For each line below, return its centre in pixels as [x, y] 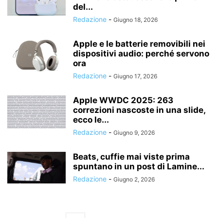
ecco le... [91, 120]
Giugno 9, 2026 [134, 133]
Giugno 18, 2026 [136, 20]
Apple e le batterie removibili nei [139, 44]
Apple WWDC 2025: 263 [123, 100]
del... [83, 7]
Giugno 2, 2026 [134, 179]
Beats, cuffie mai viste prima [131, 157]
